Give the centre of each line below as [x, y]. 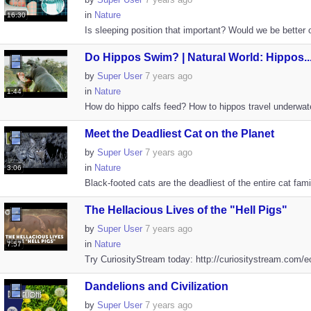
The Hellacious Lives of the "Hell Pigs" [186, 210]
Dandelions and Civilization [156, 286]
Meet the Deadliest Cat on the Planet [179, 134]
